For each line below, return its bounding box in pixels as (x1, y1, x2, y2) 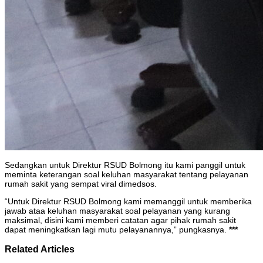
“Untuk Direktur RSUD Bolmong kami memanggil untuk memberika (5, 197, 252, 207)
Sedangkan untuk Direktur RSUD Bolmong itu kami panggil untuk (5, 160, 245, 170)
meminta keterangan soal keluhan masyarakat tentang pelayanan (5, 170, 248, 180)
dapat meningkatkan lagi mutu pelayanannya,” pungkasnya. (5, 225, 229, 235)
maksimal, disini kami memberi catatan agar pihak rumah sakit (5, 215, 236, 225)
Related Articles (5, 244, 75, 255)
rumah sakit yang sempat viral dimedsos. (5, 179, 157, 189)
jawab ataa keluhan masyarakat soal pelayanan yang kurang (5, 206, 230, 216)
